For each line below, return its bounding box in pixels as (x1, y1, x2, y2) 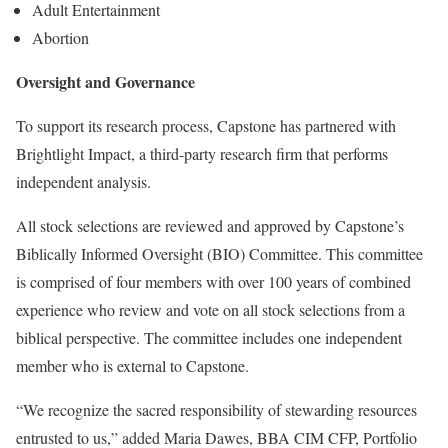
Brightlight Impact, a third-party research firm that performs (16, 143, 388, 164)
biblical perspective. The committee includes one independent (16, 327, 402, 348)
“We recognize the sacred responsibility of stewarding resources (16, 399, 417, 420)
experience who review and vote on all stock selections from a (16, 299, 405, 320)
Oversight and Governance (16, 70, 195, 93)
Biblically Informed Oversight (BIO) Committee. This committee (16, 243, 423, 264)
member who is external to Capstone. (16, 355, 249, 376)
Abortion (32, 27, 89, 48)
